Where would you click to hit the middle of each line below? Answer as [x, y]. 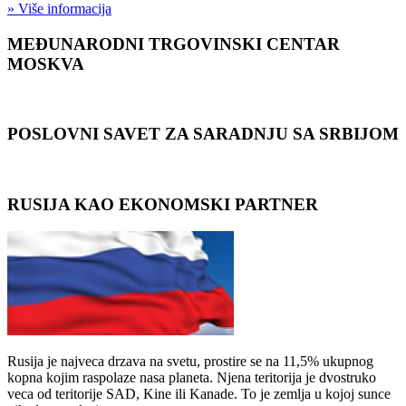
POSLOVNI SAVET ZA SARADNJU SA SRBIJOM [203, 134]
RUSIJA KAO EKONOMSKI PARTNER [163, 204]
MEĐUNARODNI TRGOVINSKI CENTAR [174, 43]
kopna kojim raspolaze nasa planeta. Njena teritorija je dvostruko [192, 378]
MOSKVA [46, 63]
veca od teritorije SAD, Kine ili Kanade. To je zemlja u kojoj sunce [199, 394]
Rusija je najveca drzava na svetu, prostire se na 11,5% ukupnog [190, 362]
